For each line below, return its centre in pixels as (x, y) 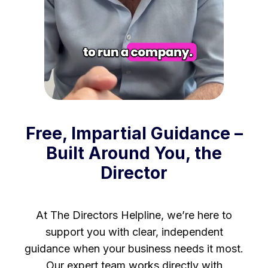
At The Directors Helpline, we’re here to (134, 215)
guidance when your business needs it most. (134, 249)
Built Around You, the (134, 153)
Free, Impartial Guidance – (134, 134)
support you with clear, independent (134, 232)
